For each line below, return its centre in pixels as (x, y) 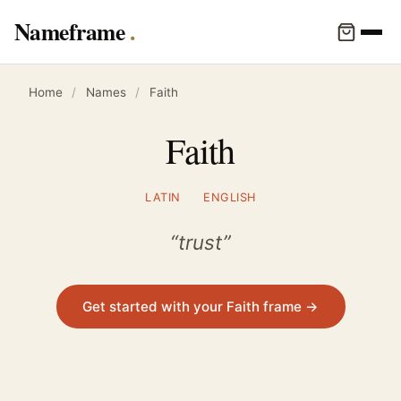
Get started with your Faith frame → (200, 306)
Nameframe (72, 31)
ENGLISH (230, 197)
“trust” (200, 242)
